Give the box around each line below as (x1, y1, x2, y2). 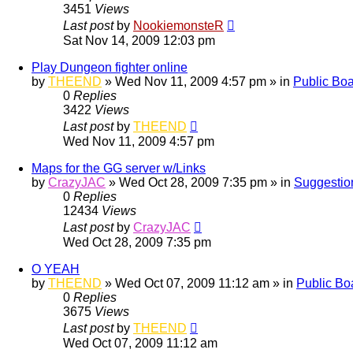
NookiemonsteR (133, 18, 224, 32)
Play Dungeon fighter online (32, 60, 188, 74)
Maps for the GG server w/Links (32, 161, 206, 175)
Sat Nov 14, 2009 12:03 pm (63, 33, 215, 47)
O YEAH (32, 262, 80, 276)
